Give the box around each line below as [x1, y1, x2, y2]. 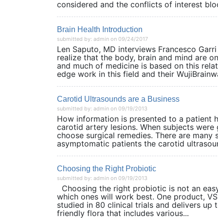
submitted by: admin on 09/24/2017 [57, 36, 148, 42]
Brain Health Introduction [57, 25, 143, 34]
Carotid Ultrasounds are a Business [57, 95, 180, 103]
